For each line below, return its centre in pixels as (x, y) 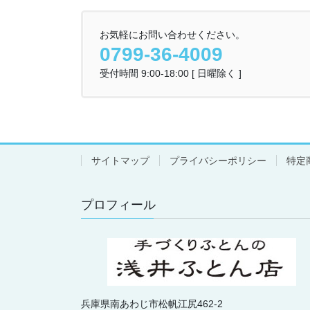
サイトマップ (120, 161)
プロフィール (118, 205)
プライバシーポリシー (218, 161)
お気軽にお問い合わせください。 (172, 35)
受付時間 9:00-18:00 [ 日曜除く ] (171, 74)
